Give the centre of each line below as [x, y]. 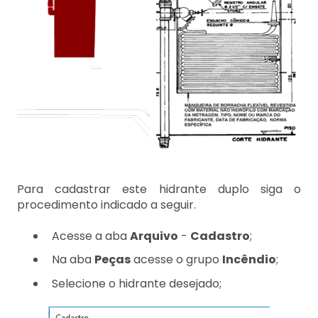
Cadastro [220, 236]
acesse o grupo [176, 260]
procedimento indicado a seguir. [106, 204]
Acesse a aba [91, 236]
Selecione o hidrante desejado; [137, 283]
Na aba [73, 260]
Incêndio [249, 260]
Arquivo [154, 236]
